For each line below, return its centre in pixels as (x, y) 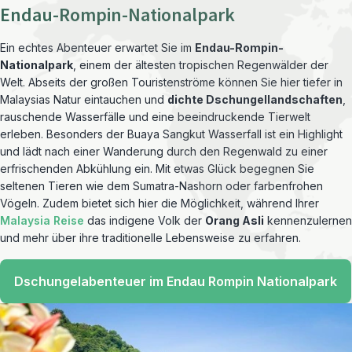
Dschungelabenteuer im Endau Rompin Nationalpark (176, 281)
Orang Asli (235, 220)
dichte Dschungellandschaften (255, 99)
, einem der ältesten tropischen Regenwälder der (201, 65)
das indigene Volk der (145, 220)
